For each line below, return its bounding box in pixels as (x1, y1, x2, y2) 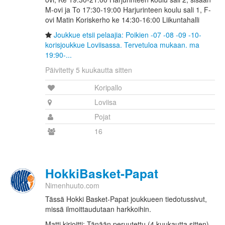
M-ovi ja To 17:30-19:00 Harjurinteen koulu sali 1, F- (45, 5, 211, 15)
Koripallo (94, 82, 122, 93)
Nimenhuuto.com (45, 180, 99, 191)
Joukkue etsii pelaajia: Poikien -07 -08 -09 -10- (54, 30, 201, 40)
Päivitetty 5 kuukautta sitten (45, 65, 132, 75)
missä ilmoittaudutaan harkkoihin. (45, 204, 151, 214)
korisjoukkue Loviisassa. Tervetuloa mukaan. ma (45, 40, 199, 50)
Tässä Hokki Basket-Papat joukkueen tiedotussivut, (45, 194, 207, 204)
